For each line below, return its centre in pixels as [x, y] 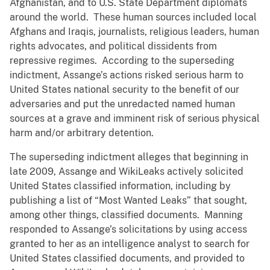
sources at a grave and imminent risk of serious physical [135, 119]
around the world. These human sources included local [133, 17]
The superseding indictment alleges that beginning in [129, 157]
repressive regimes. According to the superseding [122, 61]
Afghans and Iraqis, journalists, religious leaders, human [134, 32]
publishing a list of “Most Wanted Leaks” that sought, [128, 201]
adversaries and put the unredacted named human [122, 104]
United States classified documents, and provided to [127, 259]
